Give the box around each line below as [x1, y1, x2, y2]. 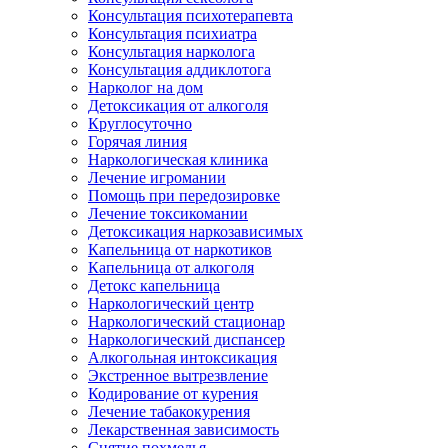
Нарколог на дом [88, 79, 203, 96]
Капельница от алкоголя [88, 259, 254, 276]
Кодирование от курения [88, 385, 258, 402]
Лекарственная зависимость [88, 421, 279, 438]
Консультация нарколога [88, 43, 255, 60]
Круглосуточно [88, 115, 192, 132]
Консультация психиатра [88, 25, 257, 42]
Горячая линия [88, 133, 187, 150]
